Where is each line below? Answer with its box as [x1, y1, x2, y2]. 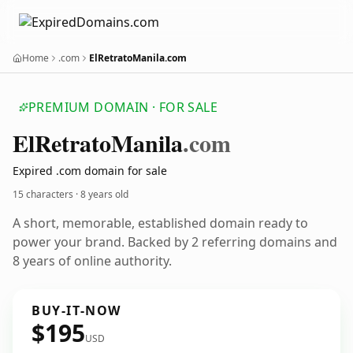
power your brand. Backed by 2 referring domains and [13, 233, 337, 251]
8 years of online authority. [13, 252, 172, 269]
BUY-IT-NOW [32, 302, 121, 319]
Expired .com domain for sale [13, 163, 167, 178]
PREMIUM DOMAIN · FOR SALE [28, 98, 217, 116]
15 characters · [13, 188, 80, 201]
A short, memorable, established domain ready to [13, 214, 308, 232]
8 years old [80, 188, 128, 201]
